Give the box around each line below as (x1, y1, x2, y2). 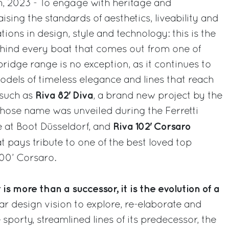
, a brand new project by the (93, 91, 222, 101)
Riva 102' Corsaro (113, 122, 191, 131)
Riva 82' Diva (33, 90, 93, 100)
